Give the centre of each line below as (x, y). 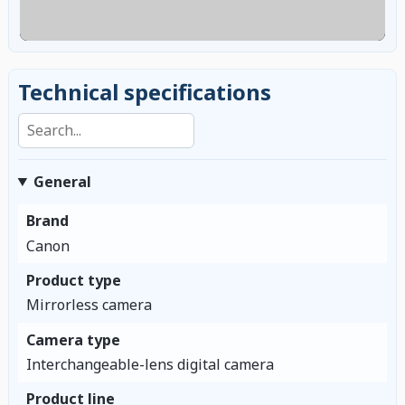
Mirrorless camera (89, 305)
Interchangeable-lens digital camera (150, 364)
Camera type (73, 339)
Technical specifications (144, 91)
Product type (73, 280)
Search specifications (88, 114)
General (62, 181)
